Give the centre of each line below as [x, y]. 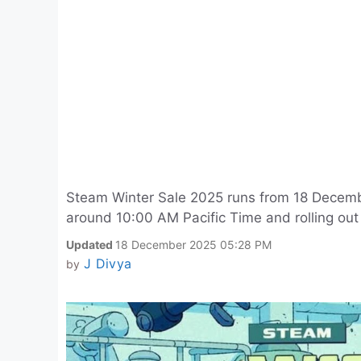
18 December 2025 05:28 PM [193, 245]
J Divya [108, 263]
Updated [91, 245]
